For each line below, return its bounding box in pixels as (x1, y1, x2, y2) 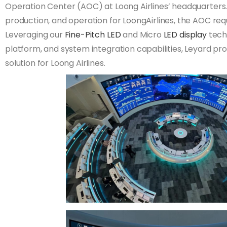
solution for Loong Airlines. (5, 57, 105, 69)
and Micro (121, 28, 164, 41)
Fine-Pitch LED (64, 28, 121, 41)
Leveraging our (5, 28, 65, 41)
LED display (163, 28, 207, 41)
